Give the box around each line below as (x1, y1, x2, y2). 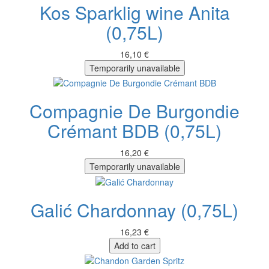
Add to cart (113, 239, 156, 252)
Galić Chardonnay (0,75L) (31, 196, 238, 223)
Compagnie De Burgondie (29, 98, 240, 124)
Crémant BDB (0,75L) (47, 118, 222, 144)
